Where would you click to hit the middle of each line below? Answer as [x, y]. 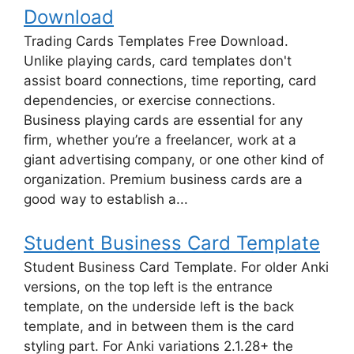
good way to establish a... [106, 199]
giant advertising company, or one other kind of [174, 159]
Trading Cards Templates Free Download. [156, 41]
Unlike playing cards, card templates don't [158, 60]
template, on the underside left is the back [159, 307]
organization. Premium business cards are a [163, 179]
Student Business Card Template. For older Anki [176, 267]
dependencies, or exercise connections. [150, 100]
